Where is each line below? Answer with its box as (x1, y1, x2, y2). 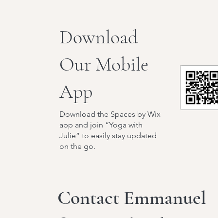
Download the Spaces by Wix (59, 109, 161, 119)
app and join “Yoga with (59, 120, 143, 129)
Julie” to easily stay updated (59, 131, 157, 140)
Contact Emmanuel (57, 186, 206, 209)
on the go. (59, 142, 95, 151)
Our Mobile (59, 53, 148, 76)
